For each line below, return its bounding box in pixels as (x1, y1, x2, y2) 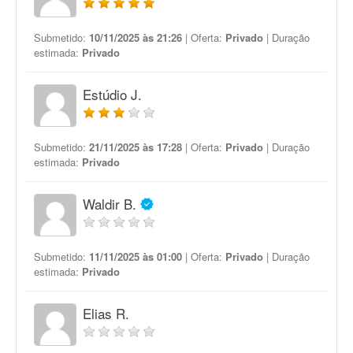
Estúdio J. (83, 84, 142, 104)
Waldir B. (83, 194, 136, 214)
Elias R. (83, 303, 129, 323)
